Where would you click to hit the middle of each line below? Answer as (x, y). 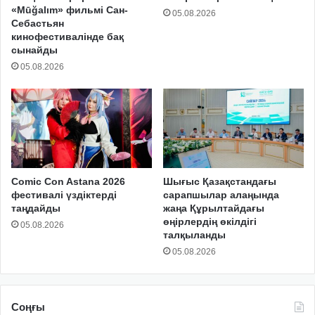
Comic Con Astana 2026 (68, 181)
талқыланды (194, 234)
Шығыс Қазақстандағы (220, 181)
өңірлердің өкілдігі (210, 221)
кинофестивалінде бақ (67, 36)
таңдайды (36, 208)
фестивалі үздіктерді (64, 194)
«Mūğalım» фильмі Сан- (70, 9)
